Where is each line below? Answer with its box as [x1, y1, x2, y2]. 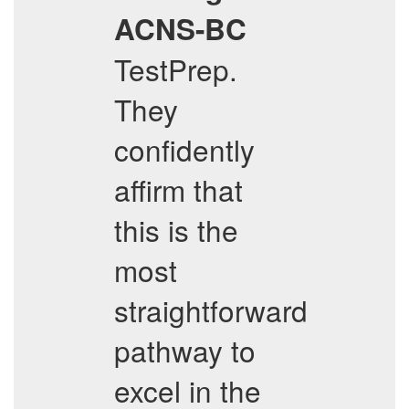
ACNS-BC [114, 8, 246, 49]
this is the [114, 209, 238, 250]
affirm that [114, 169, 243, 210]
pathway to [114, 330, 256, 371]
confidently [114, 129, 255, 170]
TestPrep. [114, 48, 237, 89]
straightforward [114, 289, 308, 330]
